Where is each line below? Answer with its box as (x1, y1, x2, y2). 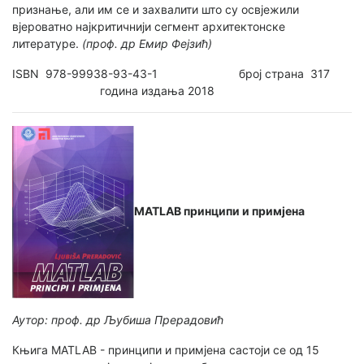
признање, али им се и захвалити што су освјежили (12, 2, 299, 17)
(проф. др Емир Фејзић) (82, 37, 212, 51)
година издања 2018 (12, 84, 214, 98)
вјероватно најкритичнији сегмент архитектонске (12, 19, 285, 34)
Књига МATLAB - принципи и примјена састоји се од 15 (12, 343, 319, 357)
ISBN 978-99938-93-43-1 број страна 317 (12, 67, 346, 81)
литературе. (12, 37, 82, 51)
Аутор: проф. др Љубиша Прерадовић (12, 313, 223, 327)
